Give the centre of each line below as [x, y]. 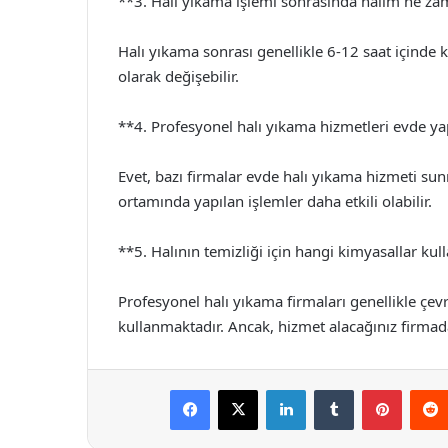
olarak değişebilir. [178, 76]
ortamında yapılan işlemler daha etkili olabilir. [275, 201]
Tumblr [374, 389]
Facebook [239, 389]
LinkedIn [331, 389]
